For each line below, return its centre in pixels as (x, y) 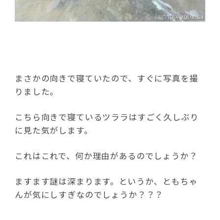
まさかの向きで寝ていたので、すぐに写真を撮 (107, 78)
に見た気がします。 (54, 130)
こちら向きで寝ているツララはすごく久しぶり (107, 117)
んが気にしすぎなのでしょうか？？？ (89, 194)
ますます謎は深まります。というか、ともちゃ (106, 181)
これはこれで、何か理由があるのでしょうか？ (106, 155)
